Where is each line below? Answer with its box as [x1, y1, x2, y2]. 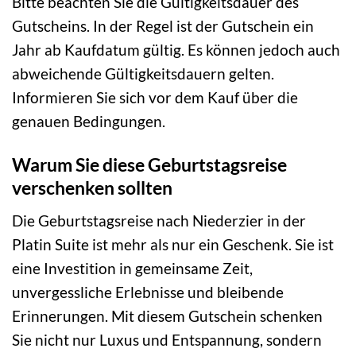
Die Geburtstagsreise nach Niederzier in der [12, 211, 306, 230]
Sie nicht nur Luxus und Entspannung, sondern [12, 330, 322, 349]
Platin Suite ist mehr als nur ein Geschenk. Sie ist [12, 234, 334, 253]
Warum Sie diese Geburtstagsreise [12, 153, 287, 176]
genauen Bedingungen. [12, 112, 165, 131]
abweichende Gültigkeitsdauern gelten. [12, 64, 274, 83]
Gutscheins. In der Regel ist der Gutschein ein [12, 17, 314, 36]
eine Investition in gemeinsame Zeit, [12, 258, 253, 277]
